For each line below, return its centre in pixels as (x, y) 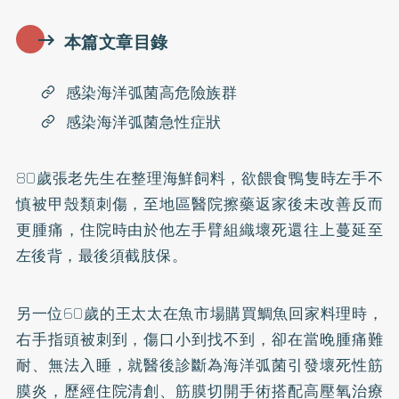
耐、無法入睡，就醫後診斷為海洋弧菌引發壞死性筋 (199, 365)
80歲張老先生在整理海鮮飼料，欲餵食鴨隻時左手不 (199, 178)
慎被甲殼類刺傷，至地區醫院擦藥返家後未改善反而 (199, 204)
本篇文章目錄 (116, 43)
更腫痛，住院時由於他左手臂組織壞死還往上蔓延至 (199, 229)
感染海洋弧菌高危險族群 (151, 93)
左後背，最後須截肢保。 (102, 255)
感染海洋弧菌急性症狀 (143, 122)
